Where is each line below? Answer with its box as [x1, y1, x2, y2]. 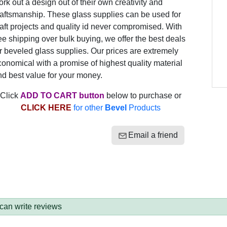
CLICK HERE [20, 103, 73, 112]
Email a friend [128, 131, 178, 139]
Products [126, 103, 161, 112]
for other [73, 103, 105, 112]
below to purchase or [104, 91, 181, 100]
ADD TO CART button [20, 91, 104, 100]
